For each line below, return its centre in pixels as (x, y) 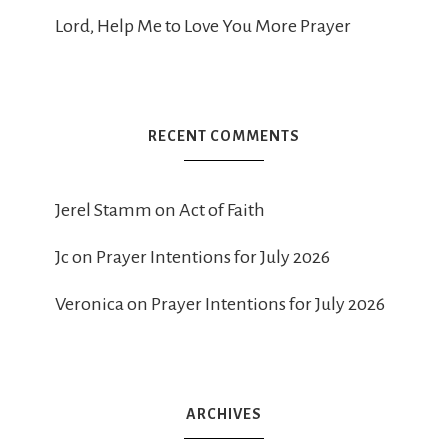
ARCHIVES (224, 414)
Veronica (89, 304)
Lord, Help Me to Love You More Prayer (203, 26)
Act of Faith (222, 210)
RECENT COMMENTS (224, 136)
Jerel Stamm (103, 210)
